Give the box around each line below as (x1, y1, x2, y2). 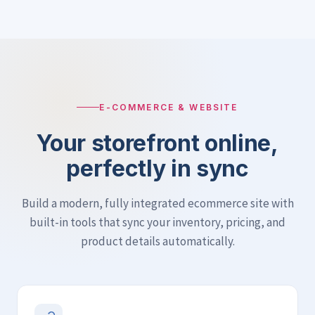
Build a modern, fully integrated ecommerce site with (21, 195, 294, 211)
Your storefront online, (37, 129, 278, 157)
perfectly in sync (66, 155, 249, 182)
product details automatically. (80, 233, 235, 249)
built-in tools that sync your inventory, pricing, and (30, 214, 285, 230)
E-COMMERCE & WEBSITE (99, 102, 238, 112)
